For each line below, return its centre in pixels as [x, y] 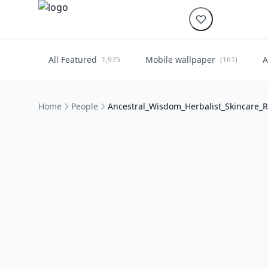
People [85, 106]
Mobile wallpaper [180, 60]
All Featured [73, 60]
